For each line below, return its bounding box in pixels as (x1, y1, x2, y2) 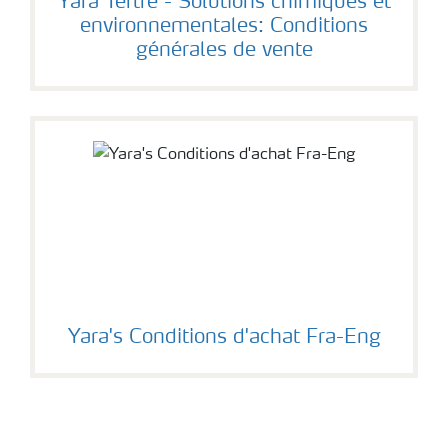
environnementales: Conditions (80, 17, 368, 37)
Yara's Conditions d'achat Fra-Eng (67, 328, 381, 348)
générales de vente (135, 41, 313, 61)
